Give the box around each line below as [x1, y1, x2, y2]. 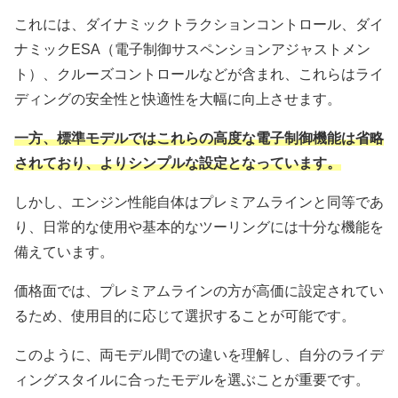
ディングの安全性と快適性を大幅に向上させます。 [14, 92, 341, 107]
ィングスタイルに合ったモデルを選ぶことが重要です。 [14, 372, 370, 388]
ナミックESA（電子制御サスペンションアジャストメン [14, 42, 370, 58]
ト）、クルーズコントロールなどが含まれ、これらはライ [14, 67, 384, 83]
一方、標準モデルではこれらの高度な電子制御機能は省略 [14, 131, 384, 147]
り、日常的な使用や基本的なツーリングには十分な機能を [14, 219, 384, 235]
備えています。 [14, 244, 114, 260]
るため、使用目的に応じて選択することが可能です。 [14, 308, 355, 324]
